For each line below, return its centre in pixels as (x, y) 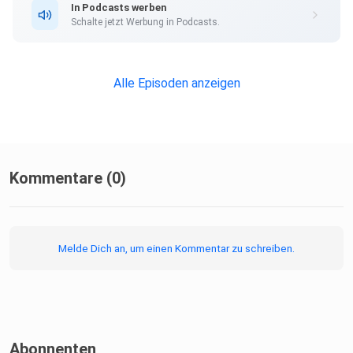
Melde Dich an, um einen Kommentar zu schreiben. (176, 249)
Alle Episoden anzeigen (176, 84)
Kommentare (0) (68, 178)
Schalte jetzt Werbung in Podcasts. (145, 22)
